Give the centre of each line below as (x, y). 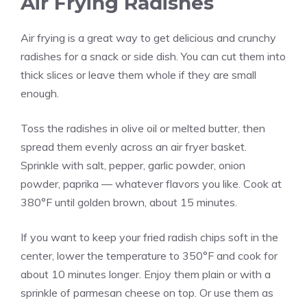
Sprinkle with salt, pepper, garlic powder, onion (133, 165)
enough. (40, 93)
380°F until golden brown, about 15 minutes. (129, 202)
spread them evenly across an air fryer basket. (134, 146)
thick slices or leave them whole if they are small (138, 74)
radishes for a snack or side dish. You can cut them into (153, 56)
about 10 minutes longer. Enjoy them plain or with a (146, 274)
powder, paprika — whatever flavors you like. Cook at (151, 183)
